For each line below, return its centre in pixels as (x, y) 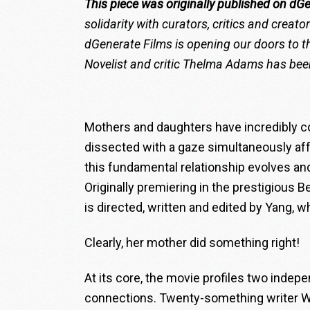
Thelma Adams (223, 64)
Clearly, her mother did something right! (192, 243)
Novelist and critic (132, 64)
